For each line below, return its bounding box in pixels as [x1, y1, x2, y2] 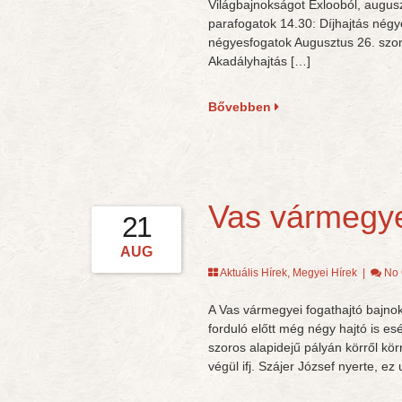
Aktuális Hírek [219, 267, 287, 279]
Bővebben [207, 100, 275, 114]
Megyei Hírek [292, 267, 357, 279]
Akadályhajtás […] [207, 54, 310, 68]
